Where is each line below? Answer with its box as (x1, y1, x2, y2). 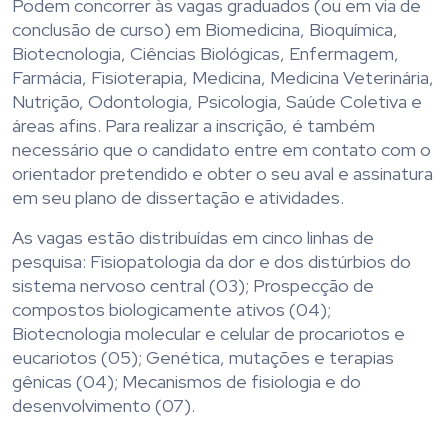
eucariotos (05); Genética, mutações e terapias (12, 346, 394, 370)
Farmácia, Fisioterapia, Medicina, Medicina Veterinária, (12, 66, 434, 90)
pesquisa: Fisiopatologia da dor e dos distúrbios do (12, 250, 411, 274)
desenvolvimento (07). (12, 394, 195, 418)
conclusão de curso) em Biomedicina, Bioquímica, (12, 18, 398, 42)
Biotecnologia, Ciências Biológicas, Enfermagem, (12, 42, 399, 66)
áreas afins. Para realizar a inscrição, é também (12, 114, 375, 138)
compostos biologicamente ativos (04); (12, 298, 331, 322)
